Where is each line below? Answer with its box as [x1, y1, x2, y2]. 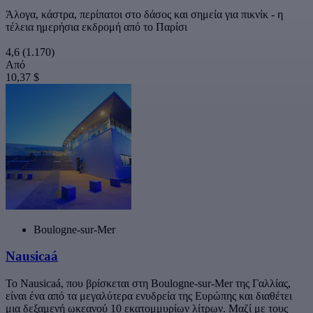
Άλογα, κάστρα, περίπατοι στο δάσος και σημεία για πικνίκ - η [6, 8, 283, 20]
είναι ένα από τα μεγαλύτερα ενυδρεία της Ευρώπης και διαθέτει [6, 290, 292, 303]
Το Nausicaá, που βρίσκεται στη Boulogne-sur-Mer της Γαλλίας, [6, 277, 291, 290]
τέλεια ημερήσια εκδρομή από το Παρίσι [6, 20, 187, 33]
